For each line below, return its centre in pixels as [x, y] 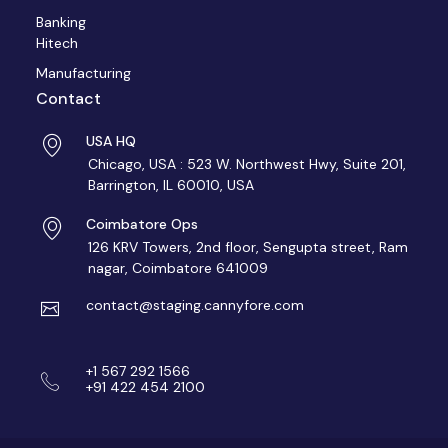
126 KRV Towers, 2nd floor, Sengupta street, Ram [248, 247]
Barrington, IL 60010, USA [171, 185]
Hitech [57, 43]
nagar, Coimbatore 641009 [178, 268]
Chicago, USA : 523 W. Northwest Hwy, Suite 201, [247, 164]
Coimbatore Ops [142, 224]
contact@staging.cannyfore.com [195, 305]
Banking [61, 22]
